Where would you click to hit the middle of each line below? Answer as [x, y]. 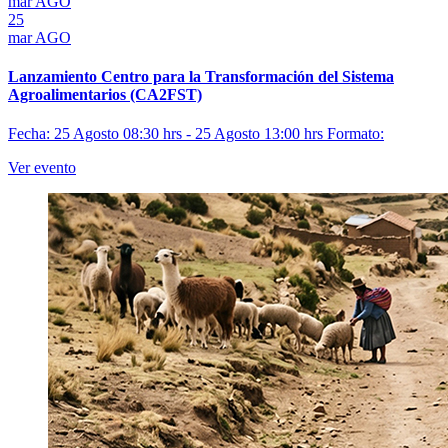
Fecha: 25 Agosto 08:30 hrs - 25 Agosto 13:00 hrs [167, 134]
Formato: [355, 134]
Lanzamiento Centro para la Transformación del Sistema [201, 77]
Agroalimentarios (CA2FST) [105, 95]
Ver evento [42, 168]
